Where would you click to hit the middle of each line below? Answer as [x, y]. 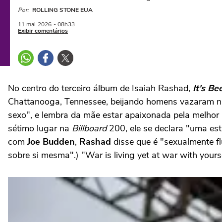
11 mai [27, 24]
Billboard [89, 128]
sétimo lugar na [40, 128]
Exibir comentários [43, 31]
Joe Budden [51, 142]
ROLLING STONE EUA [62, 10]
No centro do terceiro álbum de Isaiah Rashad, [100, 88]
